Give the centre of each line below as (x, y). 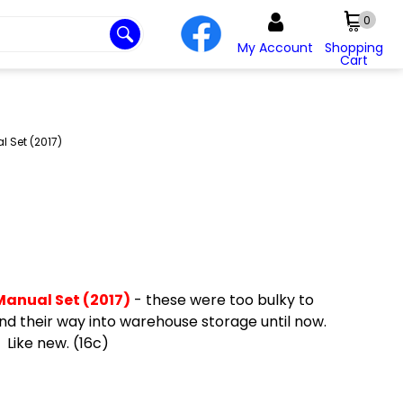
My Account (275, 48)
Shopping (354, 48)
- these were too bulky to (222, 300)
